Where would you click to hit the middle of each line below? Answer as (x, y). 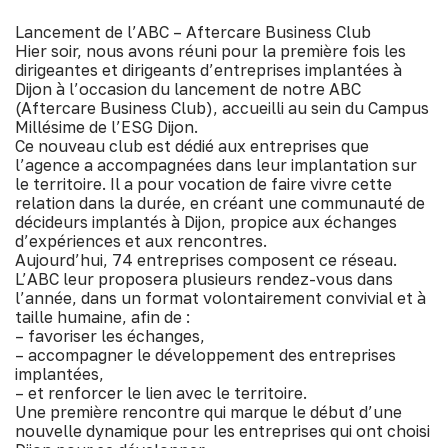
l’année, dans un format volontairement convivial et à (220, 298)
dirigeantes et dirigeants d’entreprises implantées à (208, 70)
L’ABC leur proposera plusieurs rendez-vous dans (204, 279)
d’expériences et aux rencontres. (141, 241)
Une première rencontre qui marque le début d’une (208, 412)
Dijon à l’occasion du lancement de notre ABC (188, 89)
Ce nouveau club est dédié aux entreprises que (192, 146)
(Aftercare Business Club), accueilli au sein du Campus (222, 108)
